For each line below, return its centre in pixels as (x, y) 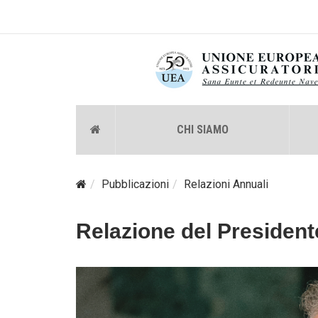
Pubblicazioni (135, 184)
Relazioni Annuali (226, 184)
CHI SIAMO (202, 130)
